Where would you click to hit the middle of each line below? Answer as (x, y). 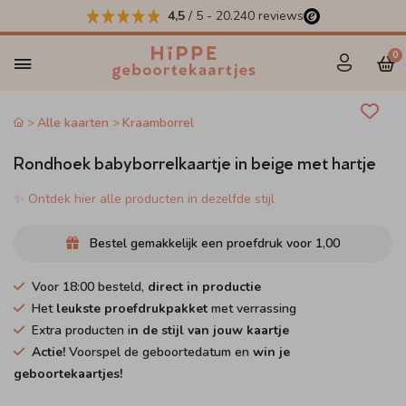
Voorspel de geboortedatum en (159, 352)
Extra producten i (81, 330)
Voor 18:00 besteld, (90, 287)
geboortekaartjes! (68, 374)
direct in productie (204, 287)
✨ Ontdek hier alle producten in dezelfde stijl (144, 199)
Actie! (48, 352)
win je (271, 352)
